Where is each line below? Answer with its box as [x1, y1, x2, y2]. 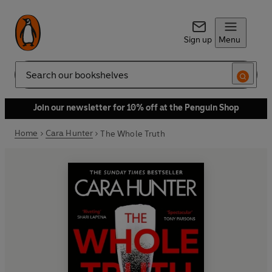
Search [15, 74, 41, 85]
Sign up [183, 35, 212, 45]
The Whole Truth [100, 128, 165, 139]
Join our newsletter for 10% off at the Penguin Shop [33, 103, 239, 113]
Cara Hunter [45, 128, 93, 138]
